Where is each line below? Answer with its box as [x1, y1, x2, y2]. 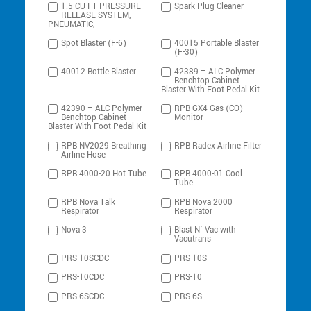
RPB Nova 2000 [174, 196, 233, 208]
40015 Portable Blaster [174, 37, 260, 50]
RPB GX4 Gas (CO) [174, 103, 244, 115]
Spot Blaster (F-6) [61, 37, 127, 50]
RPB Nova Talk [61, 196, 116, 208]
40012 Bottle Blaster [61, 65, 137, 78]
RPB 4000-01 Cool [174, 168, 243, 180]
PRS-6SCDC [61, 290, 105, 303]
